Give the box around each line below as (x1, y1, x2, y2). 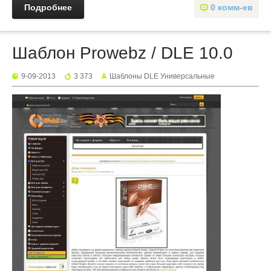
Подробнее (24, 2, 72, 12)
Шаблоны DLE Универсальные (109, 72, 215, 80)
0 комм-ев (211, 2, 253, 12)
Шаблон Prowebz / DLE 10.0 (12, 44, 233, 62)
